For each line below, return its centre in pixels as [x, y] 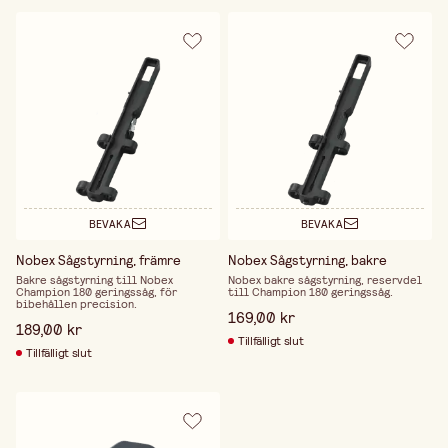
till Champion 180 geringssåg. [310, 291]
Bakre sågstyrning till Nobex [94, 279]
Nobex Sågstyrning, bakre [307, 259]
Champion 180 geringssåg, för [96, 291]
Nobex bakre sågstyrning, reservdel [324, 279]
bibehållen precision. [76, 303]
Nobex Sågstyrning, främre [98, 259]
